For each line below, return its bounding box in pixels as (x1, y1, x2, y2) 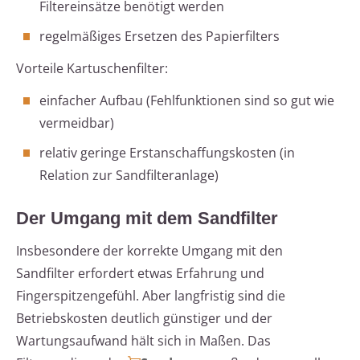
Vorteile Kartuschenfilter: (16, 59, 168, 78)
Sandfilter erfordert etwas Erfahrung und (16, 264, 264, 283)
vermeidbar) (39, 114, 114, 133)
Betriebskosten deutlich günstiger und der (16, 309, 272, 328)
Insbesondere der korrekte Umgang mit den (16, 242, 283, 260)
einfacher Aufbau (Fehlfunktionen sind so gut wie (39, 92, 334, 110)
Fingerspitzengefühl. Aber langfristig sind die (16, 287, 285, 305)
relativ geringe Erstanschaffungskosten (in (39, 144, 295, 162)
